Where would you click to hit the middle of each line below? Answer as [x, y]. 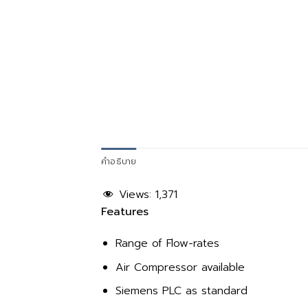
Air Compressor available [180, 267]
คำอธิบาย [119, 162]
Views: [135, 195]
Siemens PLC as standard [181, 291]
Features [125, 212]
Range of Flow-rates [167, 244]
